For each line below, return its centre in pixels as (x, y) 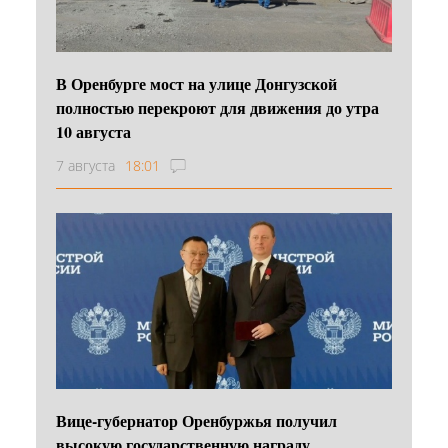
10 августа (93, 131)
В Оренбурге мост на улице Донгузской (196, 83)
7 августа (85, 165)
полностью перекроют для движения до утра (217, 107)
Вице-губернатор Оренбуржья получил (196, 420)
